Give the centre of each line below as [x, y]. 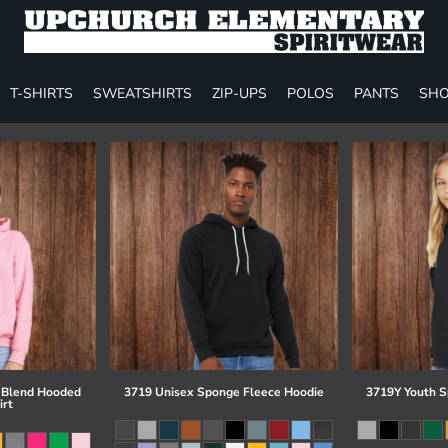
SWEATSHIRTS [142, 93]
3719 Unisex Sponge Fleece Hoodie [223, 392]
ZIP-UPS [239, 93]
